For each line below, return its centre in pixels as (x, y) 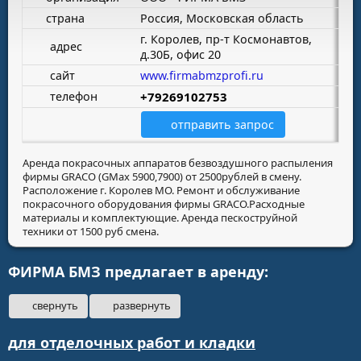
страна (63, 18)
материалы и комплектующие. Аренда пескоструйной (160, 217)
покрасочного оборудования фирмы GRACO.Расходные (164, 203)
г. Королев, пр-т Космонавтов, (226, 39)
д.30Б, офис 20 (180, 54)
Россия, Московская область (222, 18)
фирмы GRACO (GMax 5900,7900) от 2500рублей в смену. (162, 176)
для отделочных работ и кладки (132, 342)
